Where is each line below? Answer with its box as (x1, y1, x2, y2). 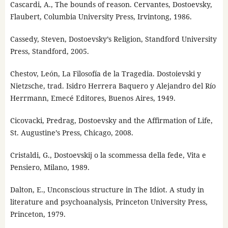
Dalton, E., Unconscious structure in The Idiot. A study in (10, 184, 204, 194)
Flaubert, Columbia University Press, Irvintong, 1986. (10, 11, 192, 21)
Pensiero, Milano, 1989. (10, 162, 90, 172)
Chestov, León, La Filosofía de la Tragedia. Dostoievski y (10, 68, 201, 78)
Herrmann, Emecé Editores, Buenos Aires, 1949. (10, 93, 176, 103)
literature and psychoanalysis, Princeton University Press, (10, 196, 208, 207)
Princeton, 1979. (10, 209, 66, 219)
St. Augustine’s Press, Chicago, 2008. (10, 127, 133, 137)
